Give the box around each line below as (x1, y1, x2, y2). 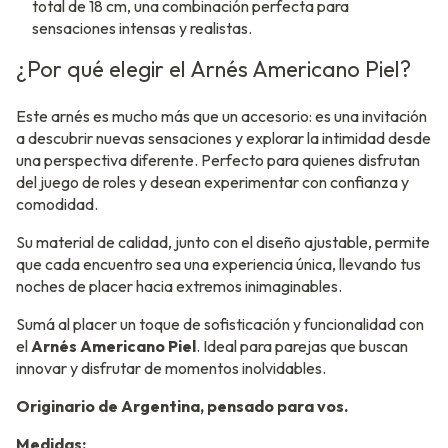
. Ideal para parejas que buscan (196, 335, 408, 356)
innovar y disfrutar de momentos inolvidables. (16, 357, 326, 378)
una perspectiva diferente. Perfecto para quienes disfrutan (16, 149, 420, 170)
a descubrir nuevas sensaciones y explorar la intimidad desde (16, 127, 431, 148)
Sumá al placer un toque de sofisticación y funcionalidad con (16, 313, 424, 334)
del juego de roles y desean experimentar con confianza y (16, 171, 409, 192)
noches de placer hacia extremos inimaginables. (16, 275, 342, 296)
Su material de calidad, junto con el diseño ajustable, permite (16, 231, 430, 252)
